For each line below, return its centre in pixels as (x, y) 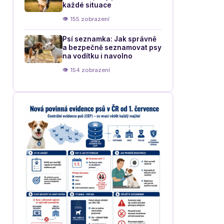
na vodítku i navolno (97, 56)
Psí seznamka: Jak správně (109, 39)
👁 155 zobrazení (86, 19)
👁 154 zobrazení (86, 70)
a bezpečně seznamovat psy (112, 47)
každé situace (87, 5)
